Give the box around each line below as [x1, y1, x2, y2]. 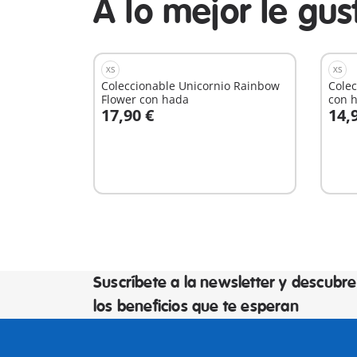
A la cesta [122, 119, 175, 134]
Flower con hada [101, 92, 189, 107]
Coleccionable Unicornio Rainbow [101, 78, 280, 93]
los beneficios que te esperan [93, 296, 299, 316]
